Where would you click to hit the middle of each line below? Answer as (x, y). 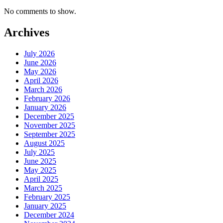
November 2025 (50, 125)
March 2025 (43, 188)
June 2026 (40, 63)
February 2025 (47, 197)
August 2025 (44, 143)
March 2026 (43, 90)
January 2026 (45, 108)
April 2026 (41, 81)
